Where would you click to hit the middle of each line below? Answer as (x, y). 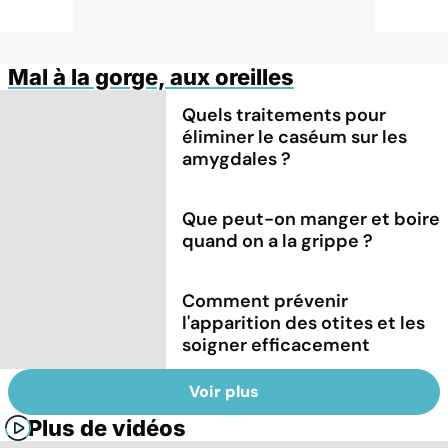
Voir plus (224, 392)
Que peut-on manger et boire (311, 218)
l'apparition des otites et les (304, 322)
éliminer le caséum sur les (295, 136)
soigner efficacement (276, 344)
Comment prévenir (265, 300)
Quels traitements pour (284, 114)
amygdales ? (237, 158)
